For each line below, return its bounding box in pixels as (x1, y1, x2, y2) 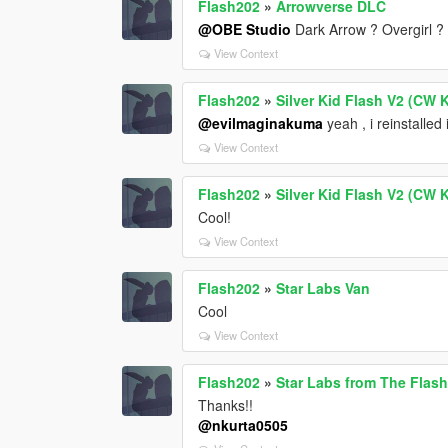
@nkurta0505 (198, 414, 289, 435)
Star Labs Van (276, 277, 371, 298)
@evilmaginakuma (198, 112, 324, 133)
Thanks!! (198, 394, 254, 415)
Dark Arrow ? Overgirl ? (291, 18, 445, 39)
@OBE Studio (198, 18, 292, 39)
